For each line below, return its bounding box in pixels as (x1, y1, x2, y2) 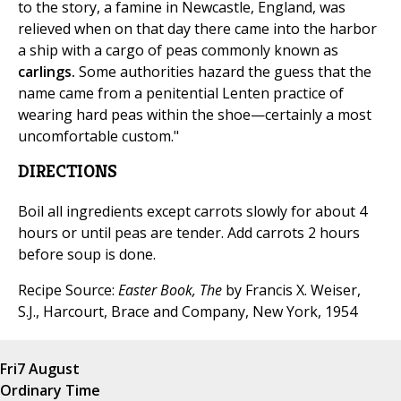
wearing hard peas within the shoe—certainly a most (18, 105, 371, 125)
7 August (17, 359, 80, 380)
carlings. (18, 62, 75, 82)
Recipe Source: (18, 280, 118, 301)
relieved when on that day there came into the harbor (18, 19, 377, 39)
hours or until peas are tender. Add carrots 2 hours (18, 223, 360, 243)
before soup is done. (18, 244, 156, 265)
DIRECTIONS (18, 160, 117, 183)
